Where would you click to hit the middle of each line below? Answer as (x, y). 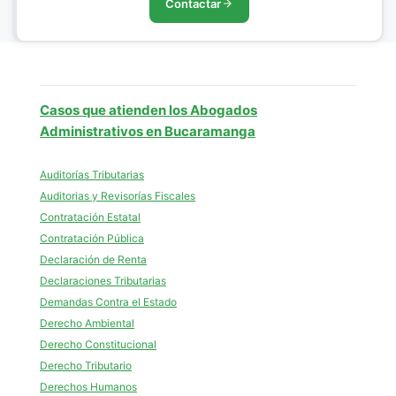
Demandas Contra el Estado (108, 302)
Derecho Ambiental (87, 323)
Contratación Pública (92, 238)
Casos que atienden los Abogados (148, 110)
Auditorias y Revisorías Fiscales (118, 196)
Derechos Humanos (88, 387)
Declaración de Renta (93, 259)
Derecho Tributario (86, 366)
